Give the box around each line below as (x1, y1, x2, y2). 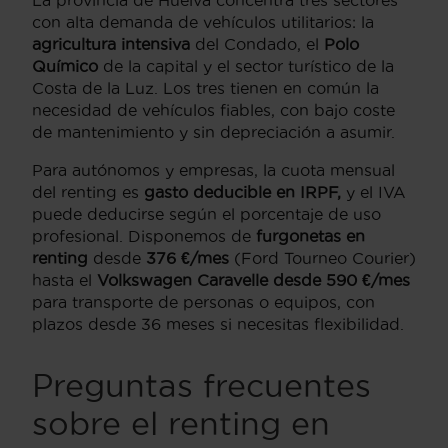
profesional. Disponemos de (32, 227, 256, 246)
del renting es (32, 183, 144, 202)
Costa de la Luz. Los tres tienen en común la (32, 79, 379, 98)
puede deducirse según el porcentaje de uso (32, 205, 381, 224)
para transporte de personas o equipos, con (32, 293, 375, 312)
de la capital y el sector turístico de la (98, 57, 394, 76)
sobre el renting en (32, 406, 330, 442)
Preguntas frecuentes (32, 368, 371, 404)
